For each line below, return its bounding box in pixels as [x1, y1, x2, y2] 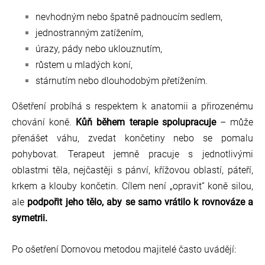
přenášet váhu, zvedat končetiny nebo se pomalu [12, 132, 253, 144]
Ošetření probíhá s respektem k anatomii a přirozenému [12, 101, 253, 112]
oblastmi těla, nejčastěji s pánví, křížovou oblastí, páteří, [12, 164, 253, 176]
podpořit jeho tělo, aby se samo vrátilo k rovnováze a [27, 196, 254, 208]
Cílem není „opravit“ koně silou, [121, 180, 253, 192]
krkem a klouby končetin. [12, 180, 122, 192]
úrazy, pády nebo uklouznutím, [35, 43, 162, 55]
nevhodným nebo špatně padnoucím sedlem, [35, 11, 222, 23]
